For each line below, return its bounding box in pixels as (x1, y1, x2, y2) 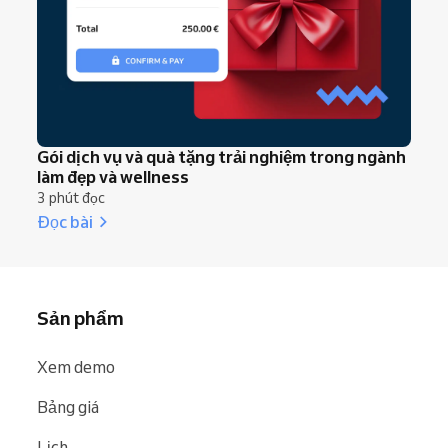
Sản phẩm (37, 305, 124, 330)
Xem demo (37, 356, 115, 377)
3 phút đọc (37, 188, 105, 207)
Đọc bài (37, 210, 93, 232)
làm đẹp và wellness (37, 165, 189, 187)
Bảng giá (37, 396, 99, 417)
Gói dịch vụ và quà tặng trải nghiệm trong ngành (37, 145, 406, 167)
